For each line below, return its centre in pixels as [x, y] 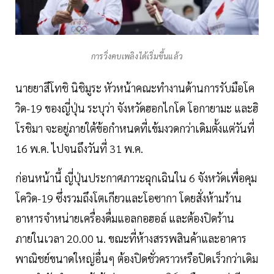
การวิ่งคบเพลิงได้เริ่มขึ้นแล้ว [137, 56]
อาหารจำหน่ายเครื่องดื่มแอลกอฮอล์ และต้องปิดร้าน [125, 218]
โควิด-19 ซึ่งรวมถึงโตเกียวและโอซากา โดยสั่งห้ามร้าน [128, 198]
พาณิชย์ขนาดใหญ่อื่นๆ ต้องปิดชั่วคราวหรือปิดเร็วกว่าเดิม [137, 258]
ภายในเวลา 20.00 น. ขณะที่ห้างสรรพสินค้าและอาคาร [131, 238]
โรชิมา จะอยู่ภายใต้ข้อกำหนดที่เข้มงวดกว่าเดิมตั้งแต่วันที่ [135, 128]
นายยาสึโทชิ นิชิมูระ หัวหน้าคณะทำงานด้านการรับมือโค [135, 87]
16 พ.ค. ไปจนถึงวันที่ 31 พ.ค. [79, 148]
